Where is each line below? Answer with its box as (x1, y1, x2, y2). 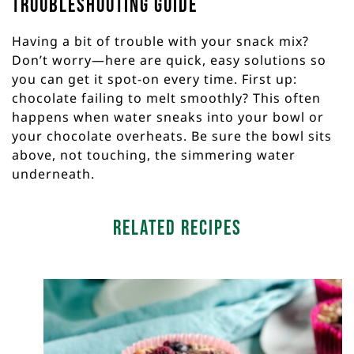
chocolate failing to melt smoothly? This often (12, 89, 321, 107)
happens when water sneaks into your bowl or (12, 108, 324, 126)
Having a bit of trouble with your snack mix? (12, 32, 309, 51)
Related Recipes (112, 217, 242, 242)
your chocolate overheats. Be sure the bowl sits (12, 127, 332, 145)
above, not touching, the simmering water (12, 146, 296, 164)
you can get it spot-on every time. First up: (12, 70, 297, 88)
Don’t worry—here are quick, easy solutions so (12, 51, 326, 70)
